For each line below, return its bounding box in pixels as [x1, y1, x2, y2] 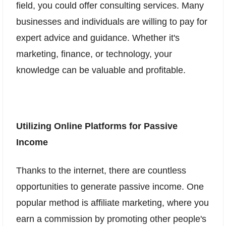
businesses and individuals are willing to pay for [16, 16, 207, 27]
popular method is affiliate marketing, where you [16, 198, 209, 208]
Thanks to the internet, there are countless [16, 165, 186, 176]
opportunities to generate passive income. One [16, 182, 204, 192]
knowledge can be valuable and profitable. [16, 65, 186, 75]
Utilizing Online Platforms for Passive [16, 121, 178, 132]
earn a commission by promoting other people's [16, 214, 206, 224]
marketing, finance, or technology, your [16, 48, 172, 59]
